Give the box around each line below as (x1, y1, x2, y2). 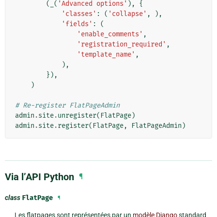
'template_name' (77, 50, 135, 59)
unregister (58, 111, 96, 120)
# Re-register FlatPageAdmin (15, 101, 120, 110)
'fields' (62, 20, 93, 29)
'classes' (62, 10, 96, 18)
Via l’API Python (5, 171, 74, 183)
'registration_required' (77, 40, 166, 49)
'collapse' (108, 10, 147, 18)
